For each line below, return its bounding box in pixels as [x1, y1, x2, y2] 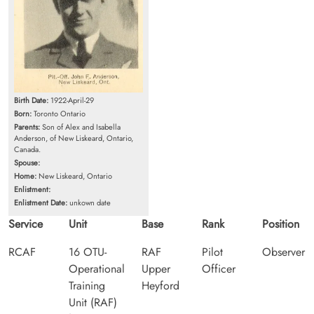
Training [69, 277, 105, 294]
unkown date [67, 196, 111, 208]
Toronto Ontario [32, 107, 86, 119]
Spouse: [14, 156, 40, 168]
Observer [262, 243, 305, 260]
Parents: [14, 121, 40, 132]
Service [8, 215, 43, 232]
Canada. [14, 143, 41, 155]
